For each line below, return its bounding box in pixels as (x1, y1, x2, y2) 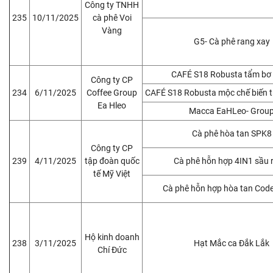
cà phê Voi (92, 12, 132, 23)
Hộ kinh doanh (84, 232, 140, 242)
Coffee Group (87, 87, 137, 97)
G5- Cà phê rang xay (193, 36, 270, 46)
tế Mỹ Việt (93, 168, 130, 179)
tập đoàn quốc (84, 155, 140, 166)
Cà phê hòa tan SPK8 (191, 128, 272, 138)
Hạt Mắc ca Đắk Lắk (194, 238, 269, 248)
